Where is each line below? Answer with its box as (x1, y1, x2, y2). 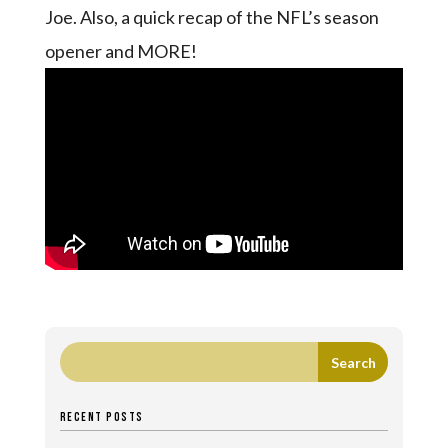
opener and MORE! (44, 39, 197, 62)
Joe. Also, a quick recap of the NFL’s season (44, 5, 379, 28)
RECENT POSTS (59, 410, 144, 426)
